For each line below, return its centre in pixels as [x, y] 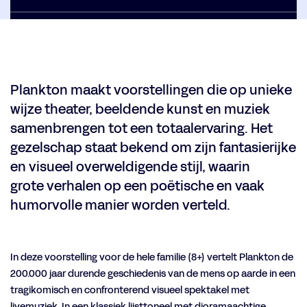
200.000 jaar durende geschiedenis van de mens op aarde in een [153, 274]
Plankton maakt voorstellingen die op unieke [151, 90]
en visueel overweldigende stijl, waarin [130, 167]
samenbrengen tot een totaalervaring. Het [142, 128]
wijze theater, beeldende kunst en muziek [140, 109]
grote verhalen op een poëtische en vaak [137, 186]
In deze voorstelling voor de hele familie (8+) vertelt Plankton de [152, 257]
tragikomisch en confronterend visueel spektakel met [130, 290]
